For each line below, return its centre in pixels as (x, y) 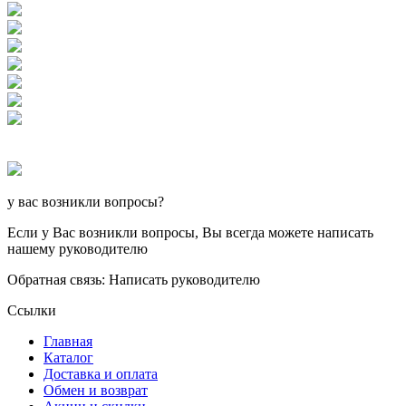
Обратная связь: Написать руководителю (134, 279)
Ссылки (32, 310)
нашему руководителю (77, 248)
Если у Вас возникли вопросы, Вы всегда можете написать (190, 232)
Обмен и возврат (96, 390)
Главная (68, 341)
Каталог (68, 357)
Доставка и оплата (101, 373)
